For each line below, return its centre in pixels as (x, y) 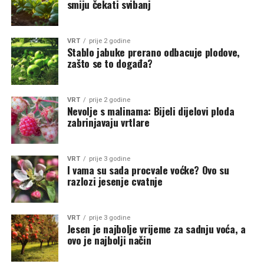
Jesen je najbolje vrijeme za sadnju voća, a (156, 229)
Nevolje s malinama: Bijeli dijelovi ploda (151, 111)
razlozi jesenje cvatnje (115, 181)
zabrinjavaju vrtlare (108, 122)
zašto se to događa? (110, 63)
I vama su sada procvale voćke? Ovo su (148, 170)
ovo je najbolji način (109, 240)
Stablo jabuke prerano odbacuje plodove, (153, 52)
